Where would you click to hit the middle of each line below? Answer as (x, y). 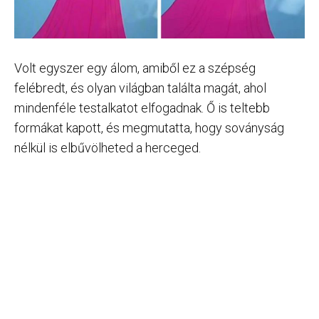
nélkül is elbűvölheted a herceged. (108, 148)
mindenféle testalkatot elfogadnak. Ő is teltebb (142, 108)
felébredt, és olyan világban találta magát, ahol (140, 88)
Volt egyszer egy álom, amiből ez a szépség (135, 68)
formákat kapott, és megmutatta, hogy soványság (149, 128)
